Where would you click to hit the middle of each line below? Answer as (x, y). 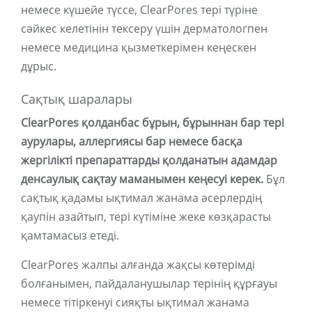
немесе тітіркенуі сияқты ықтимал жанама (135, 303)
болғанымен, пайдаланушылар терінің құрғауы (149, 284)
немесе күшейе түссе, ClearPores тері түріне (139, 10)
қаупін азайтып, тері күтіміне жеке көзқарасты (146, 217)
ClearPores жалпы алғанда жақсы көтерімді (138, 265)
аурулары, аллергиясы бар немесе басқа (132, 142)
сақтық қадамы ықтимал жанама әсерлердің (141, 198)
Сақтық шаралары (77, 100)
